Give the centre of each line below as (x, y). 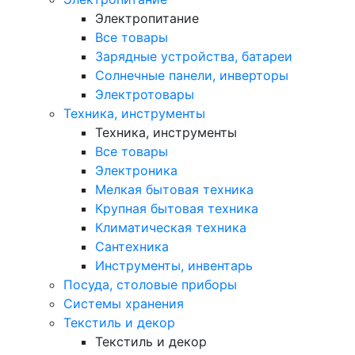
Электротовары (145, 94)
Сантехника (132, 246)
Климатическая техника (171, 227)
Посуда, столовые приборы (150, 284)
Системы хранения (124, 303)
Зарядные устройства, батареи (194, 56)
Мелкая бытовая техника (174, 189)
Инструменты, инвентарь (174, 265)
